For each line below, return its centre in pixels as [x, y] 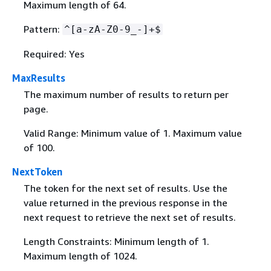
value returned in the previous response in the [125, 203]
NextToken [37, 172]
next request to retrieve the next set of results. [129, 217]
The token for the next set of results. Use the [125, 188]
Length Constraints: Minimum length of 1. [116, 242]
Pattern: [43, 29]
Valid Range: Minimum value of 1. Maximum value [132, 133]
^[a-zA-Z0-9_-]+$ [112, 30]
